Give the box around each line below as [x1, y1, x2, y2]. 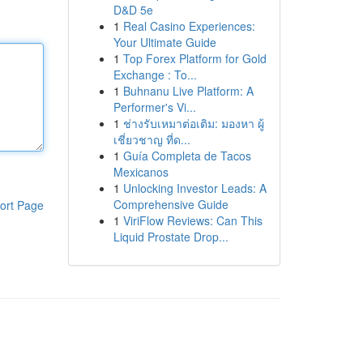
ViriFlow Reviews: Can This [122, 212, 263, 228]
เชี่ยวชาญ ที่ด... [113, 131, 190, 147]
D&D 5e [113, 2, 153, 18]
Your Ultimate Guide [113, 34, 216, 50]
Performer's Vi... [113, 99, 196, 115]
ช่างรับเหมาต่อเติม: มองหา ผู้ [122, 115, 264, 131]
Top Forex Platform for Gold [122, 50, 267, 66]
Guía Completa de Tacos [122, 147, 251, 164]
